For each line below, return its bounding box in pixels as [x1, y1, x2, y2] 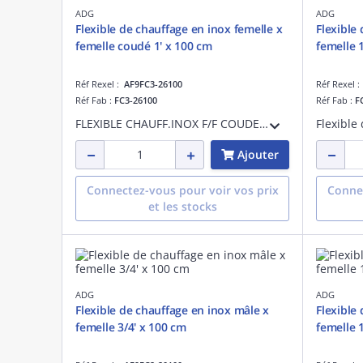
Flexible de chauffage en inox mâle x [75, 301, 269, 318]
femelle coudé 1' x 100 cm [75, 37, 212, 53]
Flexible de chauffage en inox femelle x [75, 20, 283, 36]
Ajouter [237, 146, 279, 162]
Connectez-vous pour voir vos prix [86, 181, 279, 198]
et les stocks [147, 198, 217, 214]
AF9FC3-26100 [124, 77, 182, 90]
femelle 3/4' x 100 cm [75, 318, 186, 335]
